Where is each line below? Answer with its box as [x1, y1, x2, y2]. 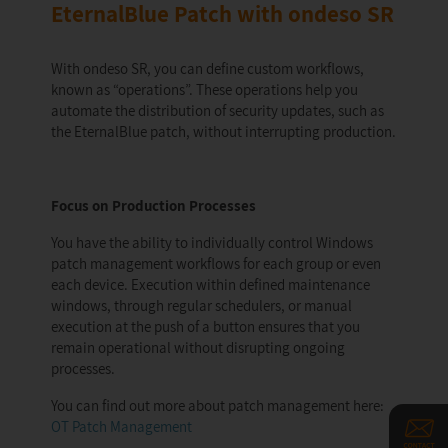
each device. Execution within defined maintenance [51, 275, 370, 294]
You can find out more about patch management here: [51, 396, 384, 415]
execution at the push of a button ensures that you [51, 317, 360, 336]
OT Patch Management [51, 417, 192, 436]
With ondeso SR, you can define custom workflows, [51, 59, 364, 78]
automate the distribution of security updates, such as [51, 101, 384, 120]
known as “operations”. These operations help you [51, 80, 358, 99]
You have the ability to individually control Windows [51, 233, 373, 252]
